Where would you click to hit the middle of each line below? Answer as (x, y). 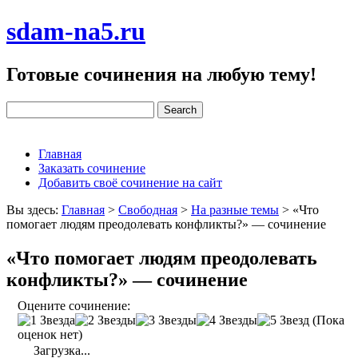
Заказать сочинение (92, 168)
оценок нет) (50, 334)
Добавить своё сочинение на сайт (130, 182)
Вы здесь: (34, 209)
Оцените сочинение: (74, 305)
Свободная (148, 209)
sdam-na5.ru (76, 32)
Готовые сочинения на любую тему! (161, 74)
